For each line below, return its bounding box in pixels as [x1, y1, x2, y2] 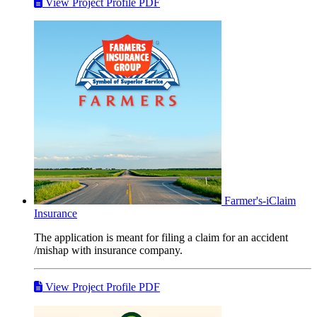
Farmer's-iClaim [224, 194, 296, 207]
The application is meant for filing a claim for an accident [34, 231, 288, 243]
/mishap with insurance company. [34, 243, 183, 256]
